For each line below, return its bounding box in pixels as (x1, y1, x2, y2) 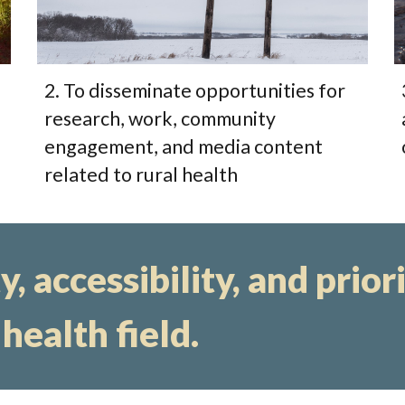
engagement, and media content (44, 135, 324, 159)
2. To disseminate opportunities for (44, 79, 346, 103)
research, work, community (44, 107, 277, 131)
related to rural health (44, 163, 239, 187)
